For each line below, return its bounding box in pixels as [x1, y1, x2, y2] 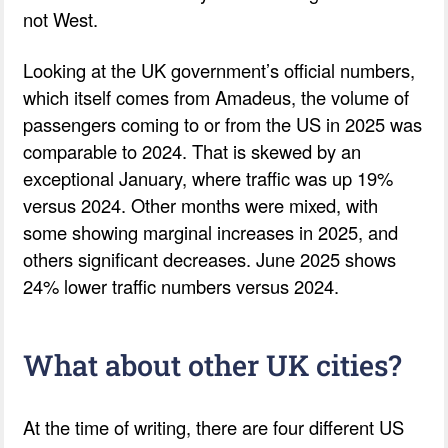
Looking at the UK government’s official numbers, [23, 56, 416, 83]
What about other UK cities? [23, 345, 403, 384]
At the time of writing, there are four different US [23, 413, 405, 440]
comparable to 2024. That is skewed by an [23, 137, 362, 164]
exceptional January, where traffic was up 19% [23, 164, 394, 191]
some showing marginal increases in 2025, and [23, 218, 399, 245]
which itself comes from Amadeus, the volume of [23, 83, 410, 110]
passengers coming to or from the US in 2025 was [23, 110, 423, 137]
